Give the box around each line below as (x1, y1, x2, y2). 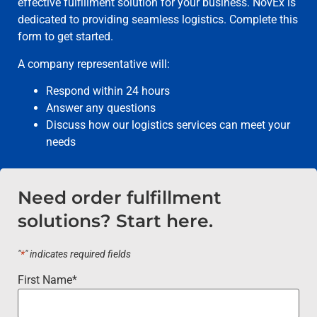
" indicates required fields (25, 248, 131, 261)
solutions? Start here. (18, 210, 213, 232)
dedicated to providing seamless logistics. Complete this (18, 13, 298, 27)
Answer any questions (46, 101, 156, 115)
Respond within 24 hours (46, 84, 170, 98)
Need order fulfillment (18, 187, 221, 209)
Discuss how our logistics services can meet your (46, 118, 290, 132)
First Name (18, 272, 72, 287)
